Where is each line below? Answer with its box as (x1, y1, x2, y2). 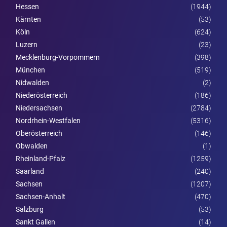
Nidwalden (16, 78, 49, 87)
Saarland (16, 167, 44, 175)
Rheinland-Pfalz (16, 154, 65, 163)
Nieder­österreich (16, 91, 67, 99)
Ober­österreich (16, 129, 62, 137)
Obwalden (16, 141, 48, 150)
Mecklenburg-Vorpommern (16, 53, 100, 61)
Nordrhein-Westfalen (16, 116, 81, 125)
